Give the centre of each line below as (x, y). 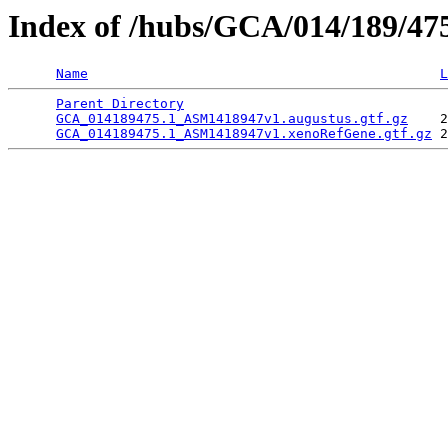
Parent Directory (120, 104)
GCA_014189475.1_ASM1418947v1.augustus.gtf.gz (232, 119)
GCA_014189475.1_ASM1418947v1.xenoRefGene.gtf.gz (244, 134)
